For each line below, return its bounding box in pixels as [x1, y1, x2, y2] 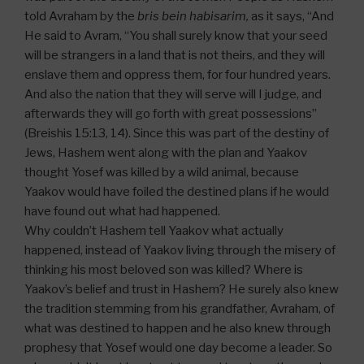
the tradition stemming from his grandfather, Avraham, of [24, 301, 335, 317]
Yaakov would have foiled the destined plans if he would [24, 184, 329, 200]
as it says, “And [251, 9, 334, 24]
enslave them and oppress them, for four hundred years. [24, 67, 331, 83]
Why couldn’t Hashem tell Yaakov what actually [24, 223, 284, 239]
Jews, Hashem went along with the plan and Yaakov [24, 145, 307, 161]
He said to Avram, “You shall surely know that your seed [24, 28, 327, 44]
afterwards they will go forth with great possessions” [24, 106, 317, 122]
